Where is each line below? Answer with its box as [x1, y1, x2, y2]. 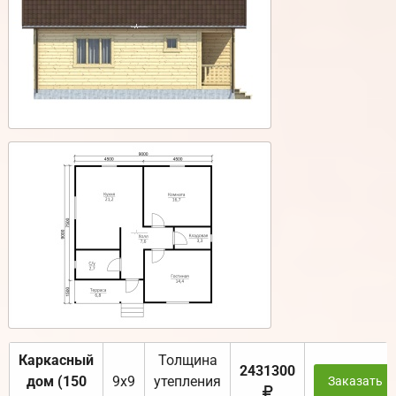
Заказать [327, 374, 383, 390]
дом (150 [26, 373, 87, 391]
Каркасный [19, 352, 94, 369]
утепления [154, 373, 221, 391]
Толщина [157, 352, 217, 369]
